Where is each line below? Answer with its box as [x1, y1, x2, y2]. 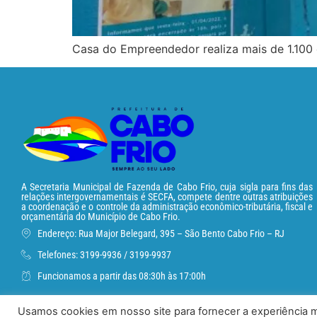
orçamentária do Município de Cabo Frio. [21, 211, 180, 223]
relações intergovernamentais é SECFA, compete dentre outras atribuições [21, 191, 313, 203]
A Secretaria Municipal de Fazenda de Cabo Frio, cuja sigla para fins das [21, 181, 313, 193]
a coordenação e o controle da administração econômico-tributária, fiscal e [21, 201, 313, 213]
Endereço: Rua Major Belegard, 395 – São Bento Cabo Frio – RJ [37, 227, 284, 239]
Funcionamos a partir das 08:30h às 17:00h [37, 270, 206, 282]
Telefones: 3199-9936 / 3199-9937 [37, 248, 171, 260]
